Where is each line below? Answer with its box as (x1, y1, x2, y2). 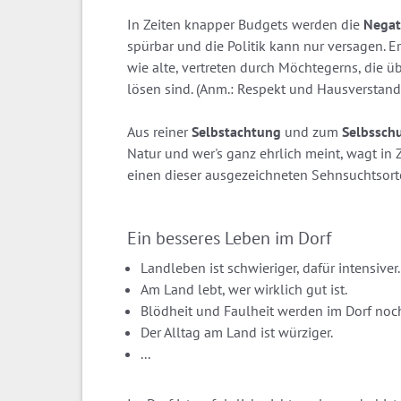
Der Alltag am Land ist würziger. (141, 322, 333, 341)
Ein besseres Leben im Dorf (127, 226, 331, 250)
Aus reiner (127, 122, 192, 141)
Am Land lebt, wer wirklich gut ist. (141, 279, 347, 298)
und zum (281, 122, 342, 141)
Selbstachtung (192, 122, 281, 141)
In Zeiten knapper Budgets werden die (127, 14, 363, 33)
